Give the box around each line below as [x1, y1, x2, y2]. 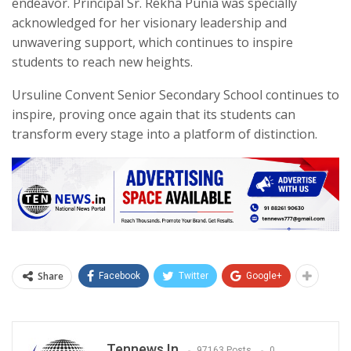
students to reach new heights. [12, 52, 193, 71]
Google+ [246, 270, 282, 281]
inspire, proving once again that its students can [12, 105, 295, 123]
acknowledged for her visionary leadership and [12, 13, 287, 31]
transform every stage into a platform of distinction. [12, 125, 317, 143]
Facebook [99, 270, 140, 281]
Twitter [179, 270, 208, 281]
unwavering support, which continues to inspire [12, 33, 293, 51]
